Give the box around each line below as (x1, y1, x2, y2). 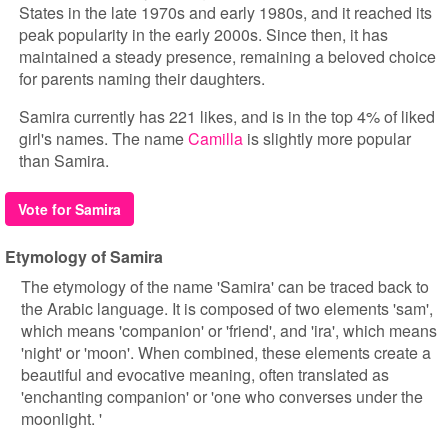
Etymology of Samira (5, 245, 163, 268)
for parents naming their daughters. (19, 67, 265, 90)
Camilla (188, 127, 243, 150)
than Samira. (19, 149, 109, 172)
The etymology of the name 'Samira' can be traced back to (21, 275, 429, 298)
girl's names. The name (19, 127, 188, 150)
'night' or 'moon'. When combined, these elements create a (21, 341, 431, 364)
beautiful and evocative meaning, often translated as (21, 363, 389, 386)
